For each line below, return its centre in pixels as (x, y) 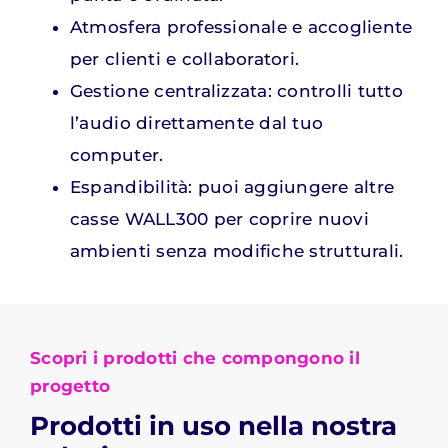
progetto (70, 386)
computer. (116, 155)
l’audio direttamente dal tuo (196, 123)
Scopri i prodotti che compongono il (195, 358)
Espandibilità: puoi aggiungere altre (232, 187)
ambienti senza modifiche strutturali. (236, 251)
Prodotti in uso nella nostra (213, 425)
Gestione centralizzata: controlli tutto (236, 91)
